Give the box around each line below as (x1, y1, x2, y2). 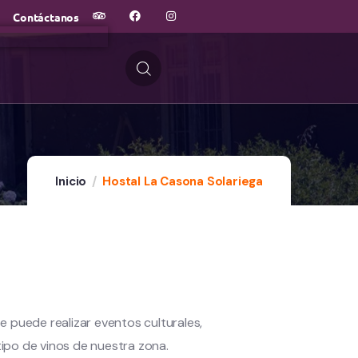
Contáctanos (13, 9, 79, 24)
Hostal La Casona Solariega (102, 173, 263, 189)
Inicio (55, 173, 87, 189)
